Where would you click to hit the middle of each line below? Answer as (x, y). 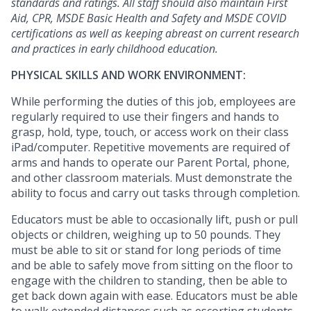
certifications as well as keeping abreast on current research (155, 34)
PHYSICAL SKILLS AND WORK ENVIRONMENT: (128, 75)
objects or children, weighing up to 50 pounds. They (146, 235)
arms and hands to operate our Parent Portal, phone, (150, 163)
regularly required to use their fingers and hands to (145, 117)
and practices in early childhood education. (115, 49)
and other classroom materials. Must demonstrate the (152, 178)
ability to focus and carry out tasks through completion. (155, 193)
